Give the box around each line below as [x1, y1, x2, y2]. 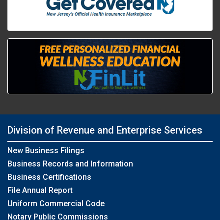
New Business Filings [7, 146, 84, 155]
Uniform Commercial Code [7, 199, 105, 208]
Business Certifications [7, 172, 91, 182]
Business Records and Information [7, 159, 133, 168]
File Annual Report [7, 186, 73, 195]
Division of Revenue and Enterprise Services [7, 124, 202, 136]
